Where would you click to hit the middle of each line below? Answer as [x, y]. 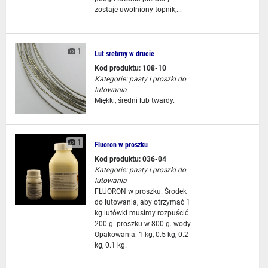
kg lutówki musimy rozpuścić [141, 213]
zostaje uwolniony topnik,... [138, 10]
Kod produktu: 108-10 [130, 68]
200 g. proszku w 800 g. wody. [143, 224]
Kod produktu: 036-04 [130, 159]
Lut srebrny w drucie [124, 54]
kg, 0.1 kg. [110, 245]
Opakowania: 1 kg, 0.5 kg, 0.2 [141, 234]
